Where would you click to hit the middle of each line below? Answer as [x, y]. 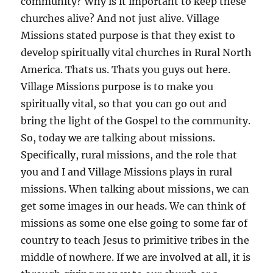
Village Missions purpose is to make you [117, 86]
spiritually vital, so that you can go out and [124, 103]
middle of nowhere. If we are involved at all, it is [136, 257]
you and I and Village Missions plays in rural [127, 172]
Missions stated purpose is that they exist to [128, 35]
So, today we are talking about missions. [118, 137]
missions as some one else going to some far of [134, 223]
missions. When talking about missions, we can [135, 189]
